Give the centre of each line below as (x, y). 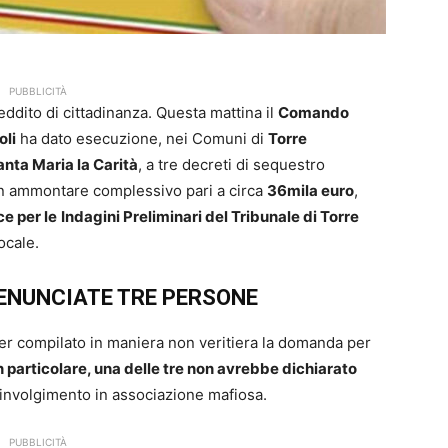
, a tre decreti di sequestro (231, 165)
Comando (313, 113)
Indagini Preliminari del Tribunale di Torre (210, 217)
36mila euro (310, 191)
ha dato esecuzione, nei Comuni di (142, 139)
